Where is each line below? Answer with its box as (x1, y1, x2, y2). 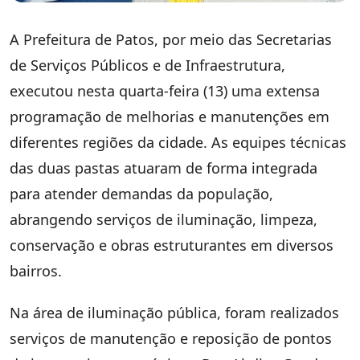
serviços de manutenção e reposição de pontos (10, 329, 332, 349)
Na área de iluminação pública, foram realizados (10, 303, 339, 323)
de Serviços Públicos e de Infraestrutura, (10, 55, 285, 76)
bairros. (10, 261, 62, 281)
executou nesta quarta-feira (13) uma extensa (10, 81, 320, 101)
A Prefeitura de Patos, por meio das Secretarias (10, 30, 332, 50)
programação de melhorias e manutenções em (10, 107, 329, 127)
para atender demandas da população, (10, 184, 273, 204)
